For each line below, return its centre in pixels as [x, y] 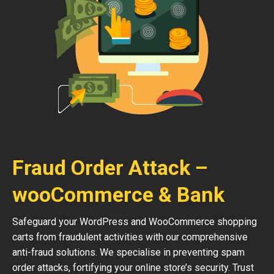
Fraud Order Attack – [110, 168]
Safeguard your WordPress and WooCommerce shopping [135, 222]
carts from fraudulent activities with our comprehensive [130, 237]
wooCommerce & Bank [118, 194]
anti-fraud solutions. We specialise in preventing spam [128, 252]
